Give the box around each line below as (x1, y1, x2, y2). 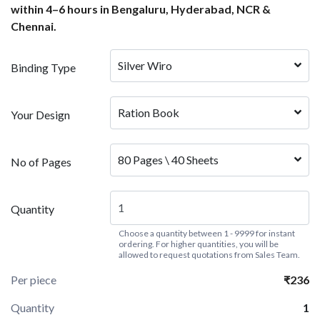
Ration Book (118, 105, 180, 119)
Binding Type (11, 60, 76, 74)
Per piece (11, 272, 56, 286)
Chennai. (11, 19, 56, 33)
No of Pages (11, 154, 71, 169)
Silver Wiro (118, 58, 173, 72)
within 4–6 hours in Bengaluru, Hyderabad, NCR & (11, 1, 271, 16)
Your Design (11, 107, 70, 121)
